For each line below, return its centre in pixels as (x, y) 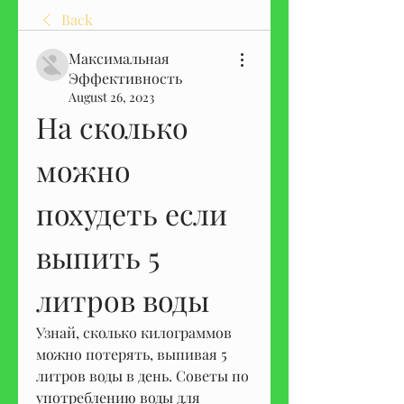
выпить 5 (98, 257)
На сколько (112, 127)
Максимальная (119, 59)
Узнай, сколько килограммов (134, 333)
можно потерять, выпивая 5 (132, 354)
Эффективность (125, 78)
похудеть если (132, 214)
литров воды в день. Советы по (142, 376)
